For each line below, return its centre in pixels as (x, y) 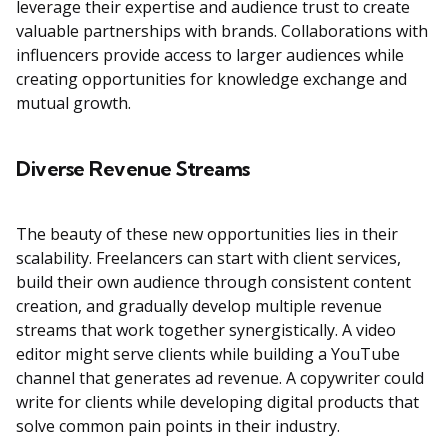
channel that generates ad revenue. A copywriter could (220, 378)
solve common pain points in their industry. (178, 426)
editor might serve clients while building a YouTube (208, 354)
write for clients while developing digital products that (217, 402)
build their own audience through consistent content (213, 282)
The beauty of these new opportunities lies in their (207, 234)
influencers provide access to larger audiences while (210, 55)
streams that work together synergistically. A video (206, 330)
